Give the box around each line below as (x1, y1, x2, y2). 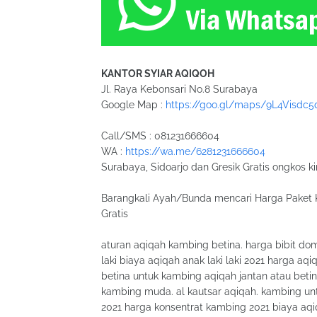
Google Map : (101, 99, 166, 110)
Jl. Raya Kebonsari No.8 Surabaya (101, 83, 258, 95)
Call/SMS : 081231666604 (101, 130, 219, 142)
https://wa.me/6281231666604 (125, 146, 265, 157)
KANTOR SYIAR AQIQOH (101, 68, 214, 79)
